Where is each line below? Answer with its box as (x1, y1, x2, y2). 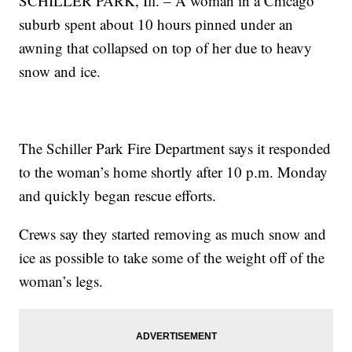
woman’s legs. (19, 271, 104, 291)
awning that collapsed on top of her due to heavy (19, 38, 313, 58)
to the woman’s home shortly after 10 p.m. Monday (19, 162, 328, 182)
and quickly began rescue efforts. (19, 185, 217, 206)
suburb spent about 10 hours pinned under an (19, 14, 294, 35)
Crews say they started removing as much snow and (19, 224, 327, 244)
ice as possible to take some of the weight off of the (19, 247, 325, 268)
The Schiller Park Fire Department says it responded (19, 138, 332, 159)
